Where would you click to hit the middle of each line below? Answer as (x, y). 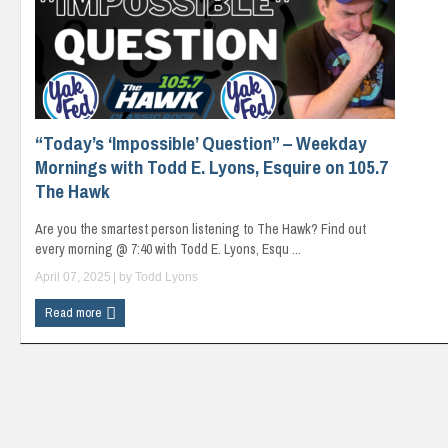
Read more (75, 312)
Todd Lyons (166, 276)
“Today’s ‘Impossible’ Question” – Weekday (201, 142)
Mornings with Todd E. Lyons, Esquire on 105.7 (211, 166)
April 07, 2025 (73, 276)
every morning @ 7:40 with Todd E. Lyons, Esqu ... (168, 248)
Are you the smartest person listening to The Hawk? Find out (200, 228)
